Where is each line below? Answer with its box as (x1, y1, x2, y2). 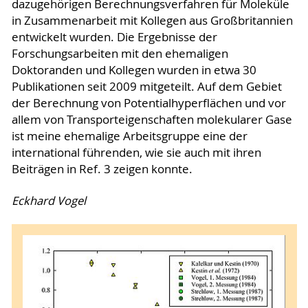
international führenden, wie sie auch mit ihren (11, 144, 261, 160)
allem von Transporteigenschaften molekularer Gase (11, 111, 292, 127)
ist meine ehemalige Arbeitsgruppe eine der (11, 128, 247, 144)
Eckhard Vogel (11, 192, 86, 208)
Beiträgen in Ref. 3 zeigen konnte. (11, 161, 192, 177)
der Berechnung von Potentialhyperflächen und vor (11, 95, 286, 111)
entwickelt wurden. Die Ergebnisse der (11, 29, 217, 45)
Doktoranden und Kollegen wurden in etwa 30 (11, 62, 256, 78)
